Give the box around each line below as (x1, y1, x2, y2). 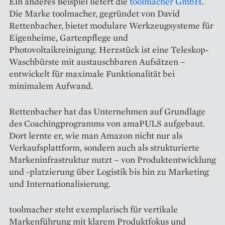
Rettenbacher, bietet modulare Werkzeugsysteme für (9, 20, 213, 32)
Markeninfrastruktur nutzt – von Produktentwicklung (9, 154, 216, 166)
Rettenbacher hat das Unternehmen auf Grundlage (9, 105, 205, 118)
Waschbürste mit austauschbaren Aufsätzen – (9, 56, 185, 68)
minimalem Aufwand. (9, 80, 93, 92)
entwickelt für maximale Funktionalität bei (9, 68, 175, 80)
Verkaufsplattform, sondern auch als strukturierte (9, 142, 199, 154)
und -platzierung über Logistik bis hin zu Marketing (9, 166, 209, 178)
